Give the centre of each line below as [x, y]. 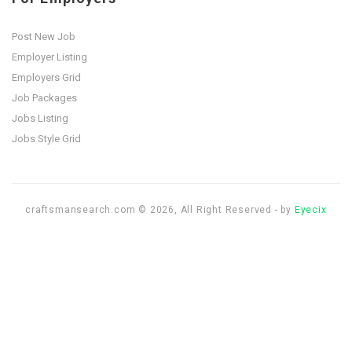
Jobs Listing [40, 119]
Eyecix [310, 210]
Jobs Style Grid [46, 139]
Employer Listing [49, 57]
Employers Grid [46, 78]
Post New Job [44, 37]
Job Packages [44, 98]
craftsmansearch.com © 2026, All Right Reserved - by [160, 210]
